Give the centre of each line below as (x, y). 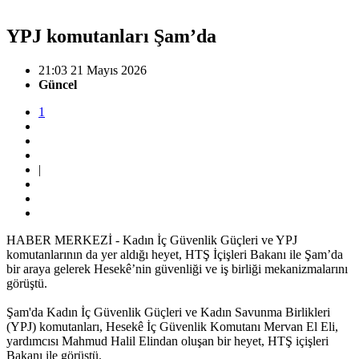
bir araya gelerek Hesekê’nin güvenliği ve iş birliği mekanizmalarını (177, 268)
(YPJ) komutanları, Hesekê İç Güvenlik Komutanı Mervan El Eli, (172, 326)
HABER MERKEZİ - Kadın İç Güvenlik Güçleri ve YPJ (152, 240)
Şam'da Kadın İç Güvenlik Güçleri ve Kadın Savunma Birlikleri (168, 312)
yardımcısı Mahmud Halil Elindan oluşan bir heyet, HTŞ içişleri (167, 341)
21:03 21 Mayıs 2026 (93, 70)
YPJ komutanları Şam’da (111, 36)
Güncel (58, 84)
